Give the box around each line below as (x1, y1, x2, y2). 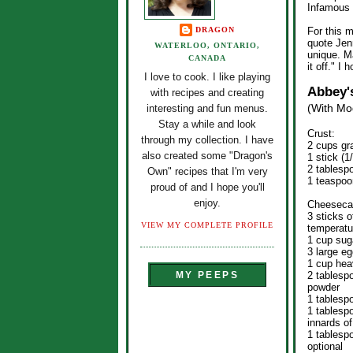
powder (307, 281, 340, 293)
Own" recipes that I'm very (147, 165, 268, 178)
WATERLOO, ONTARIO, (154, 41, 260, 50)
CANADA (188, 54, 227, 62)
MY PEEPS (175, 269, 240, 281)
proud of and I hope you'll (150, 181, 265, 194)
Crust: (307, 128, 335, 139)
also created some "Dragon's (142, 150, 273, 162)
